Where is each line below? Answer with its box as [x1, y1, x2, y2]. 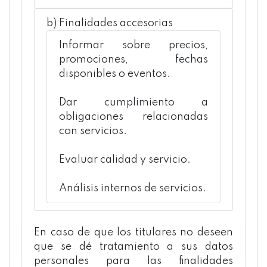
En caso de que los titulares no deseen [34, 227, 233, 238]
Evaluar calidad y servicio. [59, 154, 191, 165]
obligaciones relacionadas [59, 111, 208, 122]
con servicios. [59, 126, 127, 136]
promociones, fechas [59, 54, 208, 65]
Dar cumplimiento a [59, 97, 208, 108]
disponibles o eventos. [59, 69, 170, 79]
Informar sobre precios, [59, 40, 208, 51]
